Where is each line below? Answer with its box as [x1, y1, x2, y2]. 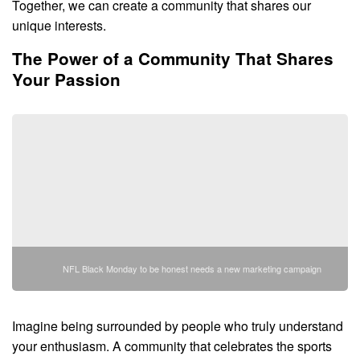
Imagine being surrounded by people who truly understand [12, 316, 343, 335]
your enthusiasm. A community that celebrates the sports [12, 336, 332, 355]
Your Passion [12, 67, 121, 91]
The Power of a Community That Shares [12, 46, 333, 70]
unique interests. [12, 16, 106, 35]
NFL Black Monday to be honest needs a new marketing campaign [63, 261, 321, 275]
